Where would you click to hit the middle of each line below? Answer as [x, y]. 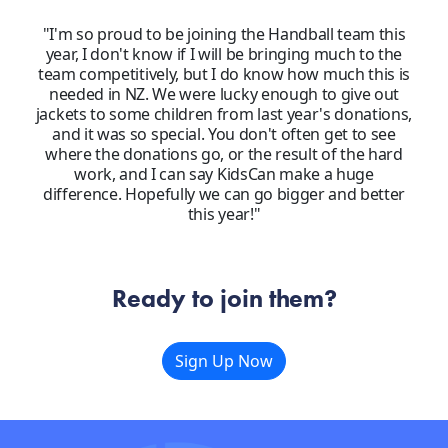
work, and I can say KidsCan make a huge [224, 173]
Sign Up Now [224, 360]
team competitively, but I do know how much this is [224, 73]
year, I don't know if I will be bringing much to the [224, 53]
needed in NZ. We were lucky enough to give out [224, 93]
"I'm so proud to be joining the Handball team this [224, 33]
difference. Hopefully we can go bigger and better [224, 193]
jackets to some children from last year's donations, [224, 113]
